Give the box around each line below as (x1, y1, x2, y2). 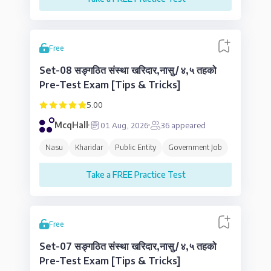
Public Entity (115, 143, 156, 152)
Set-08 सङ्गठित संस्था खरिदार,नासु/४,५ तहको (39, 64, 217, 76)
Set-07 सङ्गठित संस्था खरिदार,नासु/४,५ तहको (39, 240, 217, 252)
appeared (169, 120, 206, 130)
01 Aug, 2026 (100, 120, 148, 130)
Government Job (168, 143, 222, 152)
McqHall (54, 120, 88, 130)
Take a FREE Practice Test (85, 169, 186, 180)
